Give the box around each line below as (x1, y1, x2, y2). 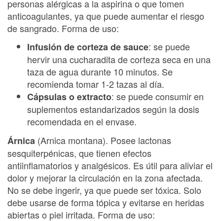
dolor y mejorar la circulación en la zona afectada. (7, 171, 203, 184)
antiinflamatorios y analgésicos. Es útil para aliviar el (7, 158, 213, 172)
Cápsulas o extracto (27, 90, 111, 103)
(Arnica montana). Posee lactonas (35, 133, 171, 147)
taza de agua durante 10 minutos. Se (27, 65, 173, 78)
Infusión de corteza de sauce (27, 40, 148, 53)
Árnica (7, 134, 35, 147)
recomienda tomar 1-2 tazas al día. (27, 77, 164, 90)
